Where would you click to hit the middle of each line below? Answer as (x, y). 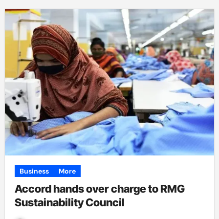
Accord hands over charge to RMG (99, 189)
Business (34, 171)
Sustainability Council (69, 202)
